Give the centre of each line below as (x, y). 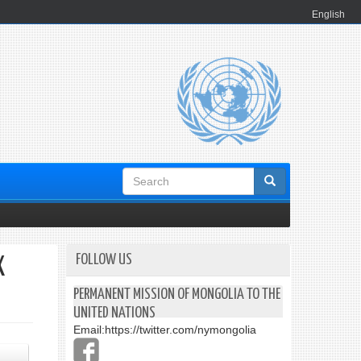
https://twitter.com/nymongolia (180, 330)
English (328, 15)
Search (147, 180)
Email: (89, 330)
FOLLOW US (104, 260)
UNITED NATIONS (114, 313)
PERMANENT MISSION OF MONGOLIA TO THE (177, 295)
